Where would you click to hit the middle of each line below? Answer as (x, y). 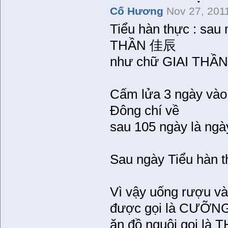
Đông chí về (145, 111)
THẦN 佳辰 (143, 46)
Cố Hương (137, 11)
